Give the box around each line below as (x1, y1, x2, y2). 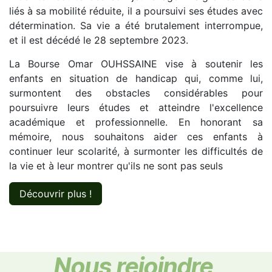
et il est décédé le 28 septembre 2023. (9, 33, 188, 46)
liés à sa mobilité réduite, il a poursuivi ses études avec (9, 4, 263, 17)
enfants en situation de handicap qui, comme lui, (9, 72, 263, 84)
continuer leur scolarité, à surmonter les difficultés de (9, 144, 263, 157)
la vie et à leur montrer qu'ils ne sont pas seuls (9, 159, 223, 172)
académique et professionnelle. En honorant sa (9, 115, 263, 128)
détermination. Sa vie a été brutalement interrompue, (9, 19, 263, 32)
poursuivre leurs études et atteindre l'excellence (9, 101, 263, 114)
